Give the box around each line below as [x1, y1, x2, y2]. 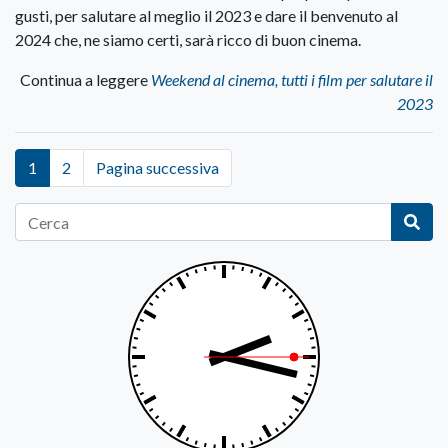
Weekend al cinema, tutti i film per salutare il [151, 70, 433, 90]
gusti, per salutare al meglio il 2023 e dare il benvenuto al [15, 6, 398, 26]
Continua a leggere [20, 70, 151, 90]
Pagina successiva [96, 158, 219, 178]
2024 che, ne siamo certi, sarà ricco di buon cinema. [15, 30, 361, 50]
